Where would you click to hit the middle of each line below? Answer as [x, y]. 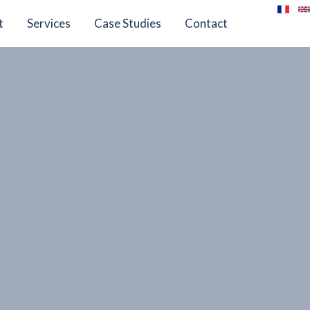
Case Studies [128, 23]
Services [49, 23]
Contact [206, 23]
